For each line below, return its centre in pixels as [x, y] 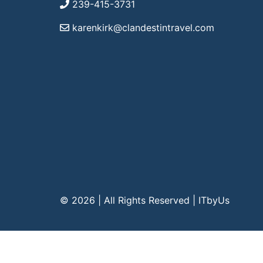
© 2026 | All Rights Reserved [126, 200]
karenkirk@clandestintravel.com [142, 27]
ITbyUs [214, 200]
